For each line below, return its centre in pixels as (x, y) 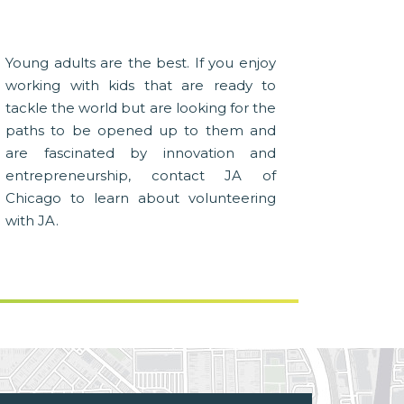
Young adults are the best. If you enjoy (141, 63)
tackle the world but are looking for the (141, 108)
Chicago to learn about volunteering (141, 198)
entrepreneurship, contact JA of (141, 176)
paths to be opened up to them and (141, 131)
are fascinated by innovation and (141, 153)
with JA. (32, 221)
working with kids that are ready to (141, 86)
